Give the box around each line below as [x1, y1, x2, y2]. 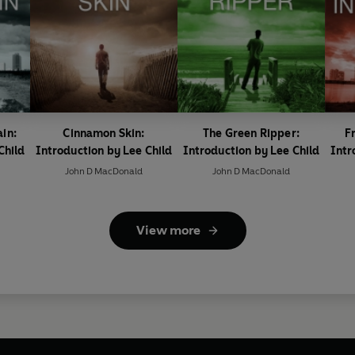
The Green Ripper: [203, 127, 300, 141]
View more [136, 223, 200, 239]
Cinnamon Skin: [63, 127, 145, 141]
